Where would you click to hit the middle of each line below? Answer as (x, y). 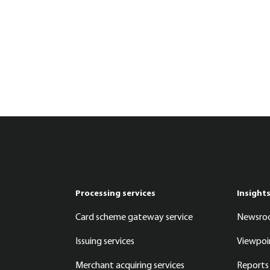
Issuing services (105, 242)
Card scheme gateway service (134, 218)
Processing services (115, 194)
